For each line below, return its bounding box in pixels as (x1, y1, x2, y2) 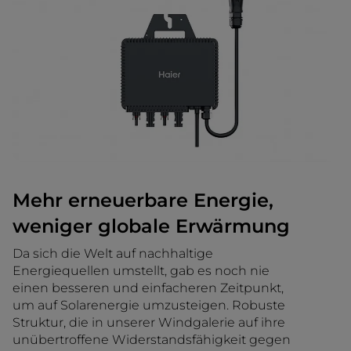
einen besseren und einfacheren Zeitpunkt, (13, 280, 284, 296)
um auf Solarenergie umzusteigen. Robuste (13, 298, 285, 313)
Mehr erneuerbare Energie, (13, 189, 273, 212)
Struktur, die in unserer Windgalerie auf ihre (13, 315, 285, 331)
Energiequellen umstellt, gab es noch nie (13, 263, 270, 279)
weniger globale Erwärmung (13, 215, 290, 238)
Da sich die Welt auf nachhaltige (13, 246, 213, 262)
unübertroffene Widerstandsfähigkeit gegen (13, 332, 291, 348)
